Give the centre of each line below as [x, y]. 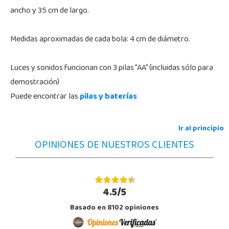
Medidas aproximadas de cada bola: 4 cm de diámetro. [100, 40]
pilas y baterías [108, 97]
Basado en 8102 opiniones [114, 208]
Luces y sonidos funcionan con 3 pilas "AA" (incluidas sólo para [112, 68]
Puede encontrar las [45, 97]
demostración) [35, 83]
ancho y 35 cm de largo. [50, 11]
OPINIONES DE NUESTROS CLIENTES [114, 146]
